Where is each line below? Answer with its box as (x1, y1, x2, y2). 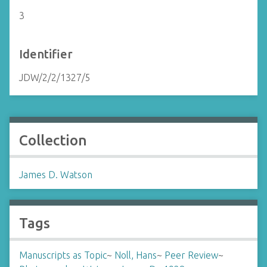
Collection (19, 132, 87, 148)
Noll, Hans (114, 250, 157, 260)
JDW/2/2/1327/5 (19, 72, 91, 83)
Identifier (19, 47, 73, 61)
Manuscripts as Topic (19, 250, 107, 260)
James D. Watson (19, 169, 92, 180)
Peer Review (164, 250, 218, 260)
